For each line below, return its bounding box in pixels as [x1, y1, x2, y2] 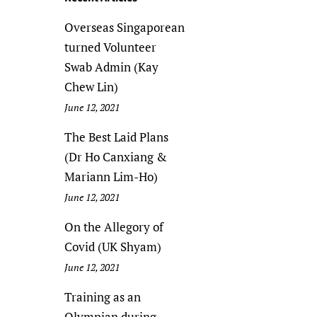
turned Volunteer [64, 39, 156, 55]
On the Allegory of [64, 219, 163, 235]
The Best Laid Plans [64, 129, 168, 145]
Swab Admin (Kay [64, 59, 158, 75]
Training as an [64, 289, 141, 305]
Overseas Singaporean [64, 19, 185, 35]
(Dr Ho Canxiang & [64, 149, 167, 165]
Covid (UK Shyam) [64, 238, 161, 255]
